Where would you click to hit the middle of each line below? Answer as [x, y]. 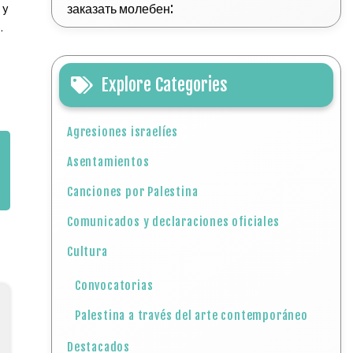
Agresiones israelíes [123, 132]
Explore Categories [165, 85]
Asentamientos [108, 162]
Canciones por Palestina [133, 192]
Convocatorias [114, 286]
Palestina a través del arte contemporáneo [191, 316]
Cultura [87, 252]
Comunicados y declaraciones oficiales [173, 222]
